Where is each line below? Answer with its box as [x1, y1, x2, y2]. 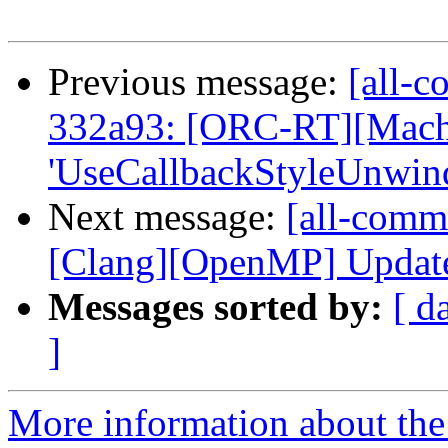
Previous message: [48, 60, 348, 104]
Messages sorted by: [48, 285, 383, 329]
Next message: [48, 195, 286, 239]
